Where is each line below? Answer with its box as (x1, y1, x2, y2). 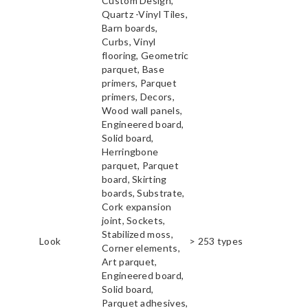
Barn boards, (102, 22, 158, 34)
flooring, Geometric (102, 49, 189, 62)
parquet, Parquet (102, 159, 179, 172)
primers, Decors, (102, 91, 175, 103)
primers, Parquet (102, 77, 177, 89)
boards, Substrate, (102, 187, 185, 199)
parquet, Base (102, 63, 164, 76)
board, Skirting (102, 173, 167, 186)
